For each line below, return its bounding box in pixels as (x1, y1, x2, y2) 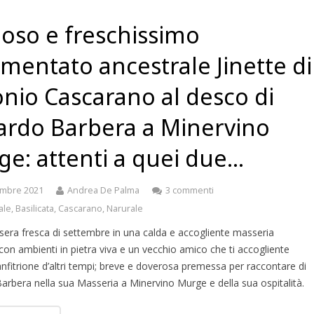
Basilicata (15, 203, 55, 214)
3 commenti (165, 184, 214, 196)
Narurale (107, 203, 144, 214)
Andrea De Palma (67, 184, 140, 196)
